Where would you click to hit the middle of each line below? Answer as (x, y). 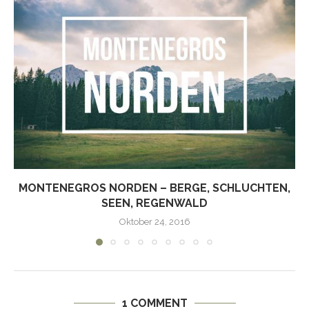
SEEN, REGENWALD (154, 203)
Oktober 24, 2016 (154, 222)
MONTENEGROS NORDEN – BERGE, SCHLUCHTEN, (154, 188)
